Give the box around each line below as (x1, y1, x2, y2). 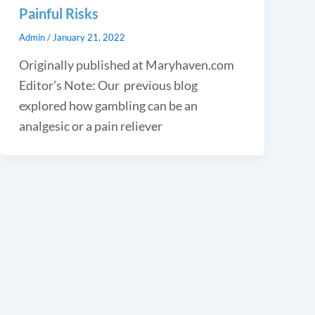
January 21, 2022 (52, 31, 125, 43)
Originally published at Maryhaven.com (18, 56, 234, 72)
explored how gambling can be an (18, 97, 198, 113)
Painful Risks (18, 4, 98, 22)
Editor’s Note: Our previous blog (18, 77, 198, 93)
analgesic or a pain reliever (18, 117, 162, 134)
